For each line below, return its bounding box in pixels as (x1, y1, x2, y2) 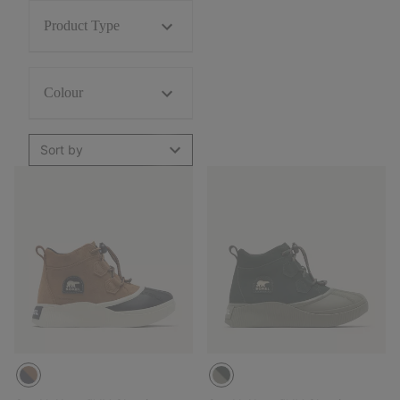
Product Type (44, 17, 120, 33)
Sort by (40, 141, 83, 157)
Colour (44, 84, 83, 100)
